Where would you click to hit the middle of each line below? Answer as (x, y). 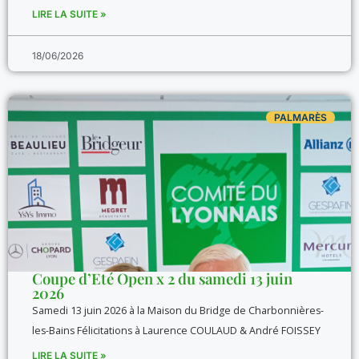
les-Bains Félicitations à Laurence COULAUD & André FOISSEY (176, 331)
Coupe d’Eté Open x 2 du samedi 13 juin (162, 278)
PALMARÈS (301, 117)
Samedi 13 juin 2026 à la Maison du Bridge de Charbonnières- (178, 311)
